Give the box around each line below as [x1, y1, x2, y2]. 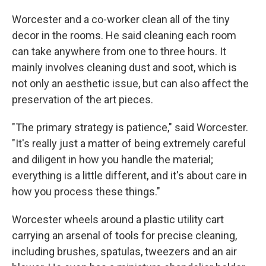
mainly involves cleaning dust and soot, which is [12, 61, 237, 74]
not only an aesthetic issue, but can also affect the [12, 77, 249, 90]
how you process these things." [12, 185, 160, 198]
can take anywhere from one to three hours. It [12, 45, 226, 58]
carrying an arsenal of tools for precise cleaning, [12, 229, 237, 242]
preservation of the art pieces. [12, 93, 153, 106]
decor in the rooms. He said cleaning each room [12, 29, 236, 42]
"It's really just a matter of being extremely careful [12, 137, 246, 150]
